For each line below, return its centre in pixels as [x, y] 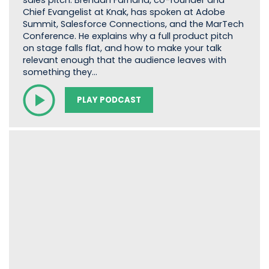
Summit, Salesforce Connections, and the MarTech [133, 24]
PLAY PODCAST [109, 100]
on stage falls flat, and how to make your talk [122, 48]
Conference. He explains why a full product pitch [128, 36]
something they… [60, 72]
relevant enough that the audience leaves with [124, 60]
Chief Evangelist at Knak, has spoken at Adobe [124, 12]
